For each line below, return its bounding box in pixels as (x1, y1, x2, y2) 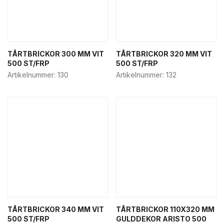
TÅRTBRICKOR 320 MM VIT (116, 49, 212, 58)
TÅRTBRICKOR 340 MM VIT (7, 205, 104, 213)
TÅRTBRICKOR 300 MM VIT (7, 49, 104, 58)
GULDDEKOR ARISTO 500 (116, 214, 206, 223)
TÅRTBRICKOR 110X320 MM (116, 205, 214, 213)
